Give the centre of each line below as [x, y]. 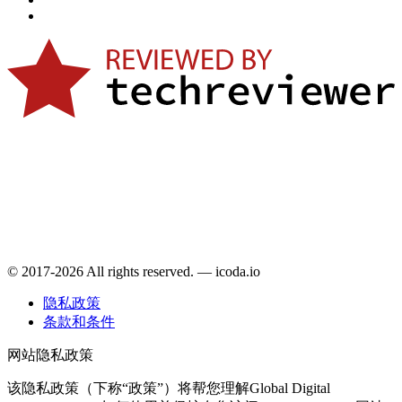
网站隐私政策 [50, 355]
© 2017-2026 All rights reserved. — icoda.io [134, 272]
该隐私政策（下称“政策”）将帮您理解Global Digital [169, 389]
